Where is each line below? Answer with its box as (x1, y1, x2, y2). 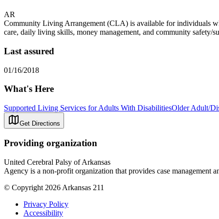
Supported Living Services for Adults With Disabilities (4, 104, 172, 112)
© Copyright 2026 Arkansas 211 (4, 183, 104, 192)
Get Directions (20, 120, 60, 128)
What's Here (4, 84, 54, 94)
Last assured (4, 45, 54, 56)
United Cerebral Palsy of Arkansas (4, 157, 110, 166)
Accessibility (23, 208, 63, 217)
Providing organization (4, 137, 97, 148)
